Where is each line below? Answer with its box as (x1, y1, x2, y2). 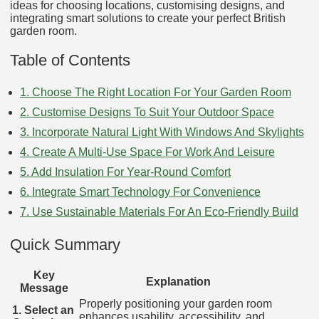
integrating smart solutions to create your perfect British (10, 12, 286, 25)
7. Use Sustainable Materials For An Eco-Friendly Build (20, 206, 298, 219)
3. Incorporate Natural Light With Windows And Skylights (20, 126, 304, 139)
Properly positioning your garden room (79, 298, 272, 310)
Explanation (145, 276, 211, 288)
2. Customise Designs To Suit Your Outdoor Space (20, 106, 274, 119)
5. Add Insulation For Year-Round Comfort (20, 166, 231, 179)
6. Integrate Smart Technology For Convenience (20, 186, 261, 199)
